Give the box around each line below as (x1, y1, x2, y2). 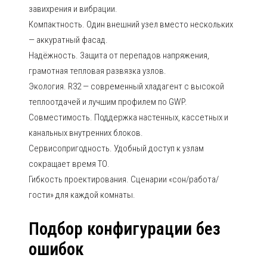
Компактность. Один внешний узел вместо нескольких (29, 19, 233, 30)
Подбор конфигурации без (29, 219, 221, 239)
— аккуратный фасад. (29, 35, 108, 45)
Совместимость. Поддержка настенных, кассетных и (29, 112, 228, 123)
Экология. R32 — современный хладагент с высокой (29, 81, 224, 92)
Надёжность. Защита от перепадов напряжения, (29, 50, 209, 61)
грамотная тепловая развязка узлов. (29, 66, 166, 76)
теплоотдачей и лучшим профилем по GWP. (29, 97, 187, 107)
